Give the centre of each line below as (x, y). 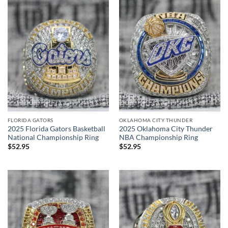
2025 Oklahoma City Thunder (166, 129)
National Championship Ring (53, 137)
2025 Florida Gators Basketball (56, 129)
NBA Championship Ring (158, 137)
